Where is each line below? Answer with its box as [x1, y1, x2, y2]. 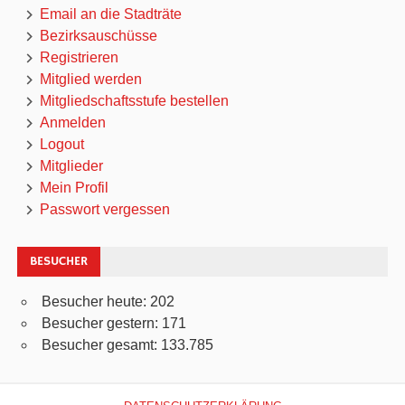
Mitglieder [39, 158, 103, 174]
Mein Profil [39, 180, 108, 196]
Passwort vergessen [39, 202, 170, 218]
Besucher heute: [41, 294, 150, 310]
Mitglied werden [39, 71, 142, 88]
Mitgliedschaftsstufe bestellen [39, 93, 229, 109]
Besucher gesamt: [41, 337, 161, 353]
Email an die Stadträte [39, 6, 182, 23]
